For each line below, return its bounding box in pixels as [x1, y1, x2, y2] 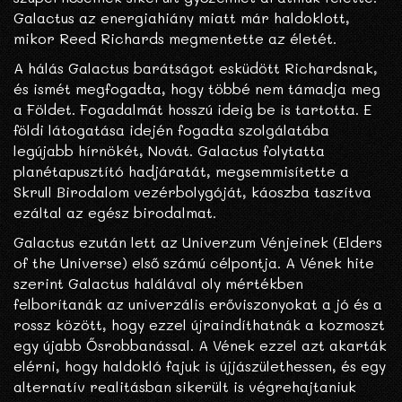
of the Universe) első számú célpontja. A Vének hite [13, 253, 374, 273]
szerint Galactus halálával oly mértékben [13, 274, 303, 293]
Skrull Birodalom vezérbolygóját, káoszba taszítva [13, 182, 371, 202]
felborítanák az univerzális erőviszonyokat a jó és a [13, 294, 382, 314]
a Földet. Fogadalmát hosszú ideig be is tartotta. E [13, 100, 371, 119]
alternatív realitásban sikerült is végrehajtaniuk [13, 377, 356, 397]
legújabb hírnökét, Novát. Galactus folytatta [13, 141, 325, 161]
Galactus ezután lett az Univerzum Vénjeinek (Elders [13, 232, 382, 252]
